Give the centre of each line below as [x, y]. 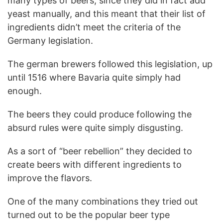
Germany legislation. [50, 40]
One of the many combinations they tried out [103, 201]
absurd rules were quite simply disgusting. [95, 127]
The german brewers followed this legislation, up [110, 64]
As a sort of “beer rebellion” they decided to [100, 151]
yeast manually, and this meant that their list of [107, 13]
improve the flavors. [50, 178]
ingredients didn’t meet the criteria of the [94, 27]
